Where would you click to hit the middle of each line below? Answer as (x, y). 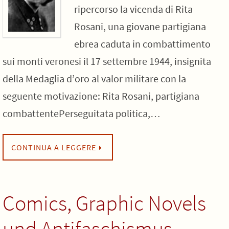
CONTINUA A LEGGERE (54, 147)
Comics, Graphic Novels (104, 203)
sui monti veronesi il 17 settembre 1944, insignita (107, 61)
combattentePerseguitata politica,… (82, 113)
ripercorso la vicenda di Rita (133, 9)
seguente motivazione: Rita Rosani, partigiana (101, 96)
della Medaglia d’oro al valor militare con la (94, 78)
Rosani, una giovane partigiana (140, 26)
